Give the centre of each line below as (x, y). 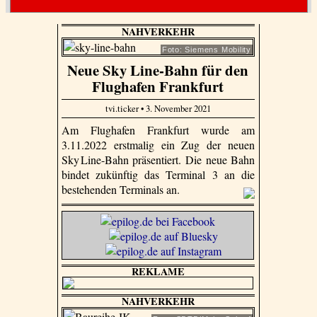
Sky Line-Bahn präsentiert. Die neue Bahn (158, 160)
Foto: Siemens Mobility (206, 49)
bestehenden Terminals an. (122, 190)
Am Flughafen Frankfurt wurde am (158, 130)
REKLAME (158, 272)
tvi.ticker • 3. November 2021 (158, 109)
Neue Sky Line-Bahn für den (158, 70)
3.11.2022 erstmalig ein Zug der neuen (158, 145)
